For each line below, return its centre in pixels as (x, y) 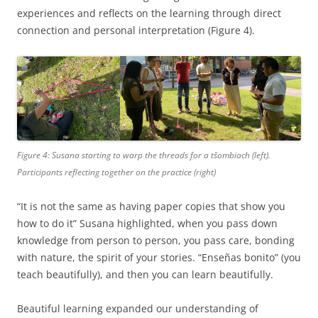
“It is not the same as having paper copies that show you (151, 207)
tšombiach (230, 155)
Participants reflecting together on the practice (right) (116, 172)
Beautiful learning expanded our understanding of (138, 309)
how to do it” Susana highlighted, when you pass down (147, 224)
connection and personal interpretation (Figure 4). (137, 30)
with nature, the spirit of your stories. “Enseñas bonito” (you (159, 258)
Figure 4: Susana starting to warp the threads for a (114, 155)
